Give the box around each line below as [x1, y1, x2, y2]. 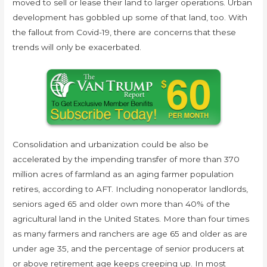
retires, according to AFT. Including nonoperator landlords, [13, 184, 249, 194]
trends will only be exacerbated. [13, 42, 142, 52]
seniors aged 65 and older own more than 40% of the [13, 198, 231, 209]
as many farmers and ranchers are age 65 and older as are [13, 228, 248, 238]
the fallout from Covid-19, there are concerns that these [13, 27, 237, 37]
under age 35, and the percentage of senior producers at [13, 243, 245, 253]
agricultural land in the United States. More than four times [13, 213, 250, 223]
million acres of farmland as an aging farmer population [13, 169, 234, 179]
